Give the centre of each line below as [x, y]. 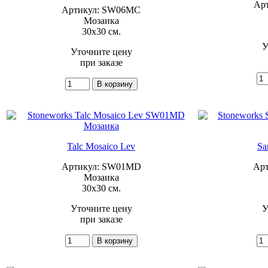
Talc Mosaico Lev [101, 146]
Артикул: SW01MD [101, 166]
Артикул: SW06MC [101, 10]
